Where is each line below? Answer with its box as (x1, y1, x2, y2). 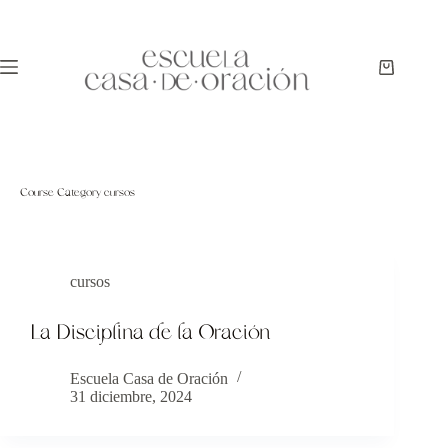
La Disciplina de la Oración (30, 318, 270, 348)
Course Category (19, 185, 101, 201)
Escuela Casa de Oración (70, 370, 228, 387)
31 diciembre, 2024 (70, 388, 192, 405)
